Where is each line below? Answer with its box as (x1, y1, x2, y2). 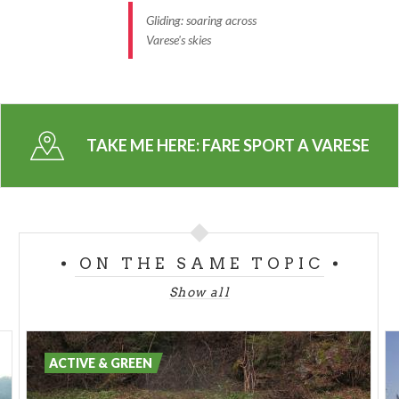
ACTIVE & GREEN (49, 355, 153, 371)
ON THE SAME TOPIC (78, 255, 325, 273)
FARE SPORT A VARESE (201, 135, 370, 156)
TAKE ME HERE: (85, 135, 202, 156)
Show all (168, 285, 231, 300)
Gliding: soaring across (146, 12, 256, 28)
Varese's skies (146, 32, 211, 48)
